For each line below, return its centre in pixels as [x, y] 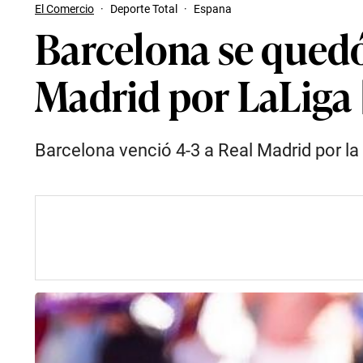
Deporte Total [144, 9]
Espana [213, 9]
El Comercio [64, 9]
